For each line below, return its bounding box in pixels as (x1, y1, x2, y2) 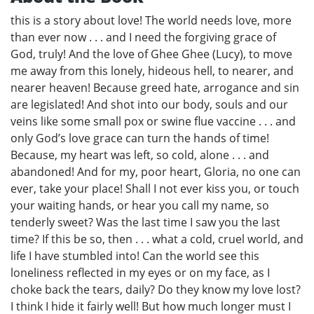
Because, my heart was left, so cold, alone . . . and (11, 147, 269, 163)
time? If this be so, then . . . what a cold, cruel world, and (11, 231, 303, 247)
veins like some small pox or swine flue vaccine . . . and (11, 114, 296, 130)
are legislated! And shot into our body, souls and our (11, 97, 288, 113)
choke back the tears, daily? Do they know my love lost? (11, 282, 301, 298)
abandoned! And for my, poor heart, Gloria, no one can (11, 164, 301, 180)
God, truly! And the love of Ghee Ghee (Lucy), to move (11, 46, 292, 62)
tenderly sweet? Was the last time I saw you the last (11, 214, 280, 231)
